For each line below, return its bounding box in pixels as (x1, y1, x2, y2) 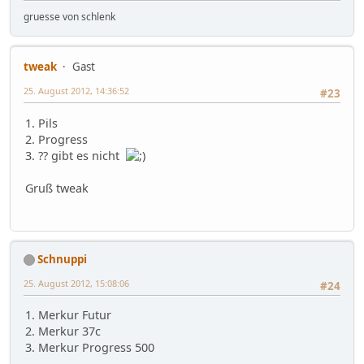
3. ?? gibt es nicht (25, 147, 126, 163)
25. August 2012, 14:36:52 (24, 84, 129, 97)
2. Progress (25, 131, 88, 147)
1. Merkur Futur (25, 307, 111, 323)
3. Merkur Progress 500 (25, 340, 154, 356)
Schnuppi (37, 251, 87, 266)
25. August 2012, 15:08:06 (24, 276, 129, 289)
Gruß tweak (25, 180, 89, 196)
